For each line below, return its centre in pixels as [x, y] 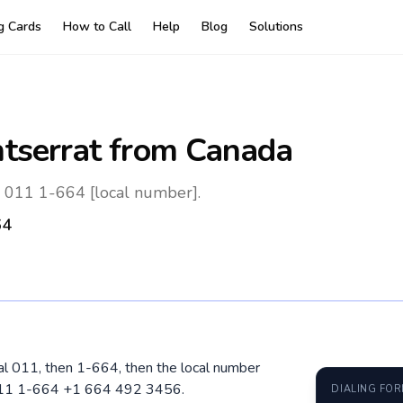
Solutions [276, 27]
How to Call [97, 27]
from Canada [197, 151]
